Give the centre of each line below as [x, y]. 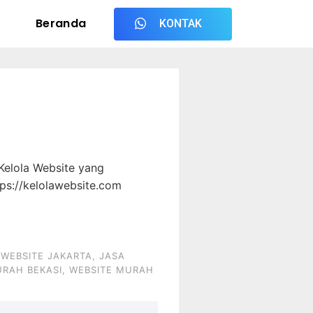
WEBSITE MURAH [111, 270]
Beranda [61, 24]
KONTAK [180, 23]
